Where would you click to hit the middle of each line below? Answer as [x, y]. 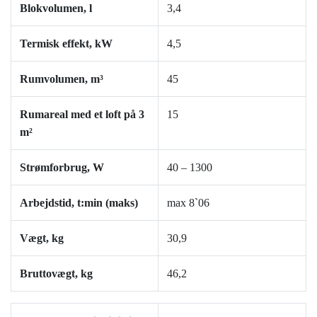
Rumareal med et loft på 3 [82, 114]
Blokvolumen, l [56, 8]
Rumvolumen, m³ [62, 79]
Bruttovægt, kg [56, 273]
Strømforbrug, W [62, 167]
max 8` [183, 202]
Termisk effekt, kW [66, 43]
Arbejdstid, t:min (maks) [79, 202]
